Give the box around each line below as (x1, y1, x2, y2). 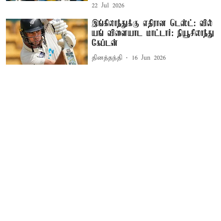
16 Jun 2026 (132, 54, 166, 62)
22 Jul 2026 (92, 1, 125, 10)
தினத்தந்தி (92, 54, 123, 62)
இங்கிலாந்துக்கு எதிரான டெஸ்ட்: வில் (92, 18, 213, 29)
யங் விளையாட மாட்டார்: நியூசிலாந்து (92, 28, 215, 38)
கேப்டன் (92, 38, 118, 48)
